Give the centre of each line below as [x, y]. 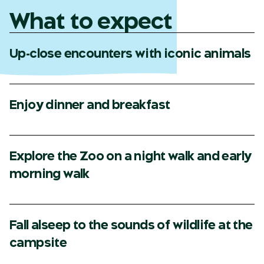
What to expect [91, 21]
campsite [38, 243]
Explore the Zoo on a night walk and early [131, 156]
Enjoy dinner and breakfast [90, 105]
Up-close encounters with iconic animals [130, 54]
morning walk [49, 174]
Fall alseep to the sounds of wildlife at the [131, 225]
